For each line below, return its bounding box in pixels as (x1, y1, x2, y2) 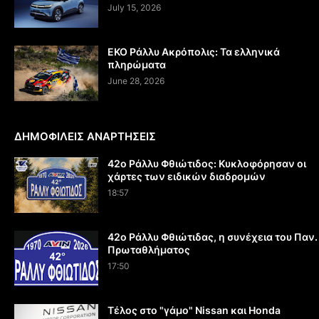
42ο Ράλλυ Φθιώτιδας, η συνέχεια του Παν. (108, 231, 318, 244)
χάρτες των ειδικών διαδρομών (108, 170, 266, 183)
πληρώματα (108, 58, 166, 71)
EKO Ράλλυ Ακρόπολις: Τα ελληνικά (108, 46, 280, 58)
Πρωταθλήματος (108, 244, 190, 256)
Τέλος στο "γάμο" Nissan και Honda (108, 304, 281, 317)
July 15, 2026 (108, 2, 161, 14)
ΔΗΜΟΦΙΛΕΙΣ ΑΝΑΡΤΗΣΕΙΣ (14, 130, 156, 144)
